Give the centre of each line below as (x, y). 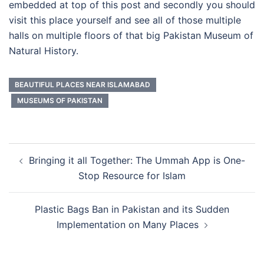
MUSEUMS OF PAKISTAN (60, 101)
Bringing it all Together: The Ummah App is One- (137, 161)
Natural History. (44, 51)
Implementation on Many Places (127, 225)
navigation (44, 167)
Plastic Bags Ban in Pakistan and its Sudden (132, 209)
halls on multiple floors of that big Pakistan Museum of (131, 36)
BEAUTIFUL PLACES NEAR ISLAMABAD (82, 85)
